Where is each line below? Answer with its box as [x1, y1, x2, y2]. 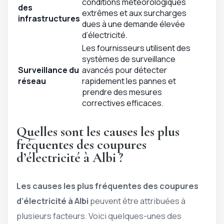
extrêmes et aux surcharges [82, 7, 186, 19]
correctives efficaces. [82, 97, 163, 109]
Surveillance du [18, 64, 79, 76]
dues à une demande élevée [82, 18, 185, 30]
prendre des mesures [82, 86, 162, 98]
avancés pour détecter [82, 64, 167, 76]
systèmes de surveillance [82, 53, 175, 65]
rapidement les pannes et [82, 75, 176, 87]
